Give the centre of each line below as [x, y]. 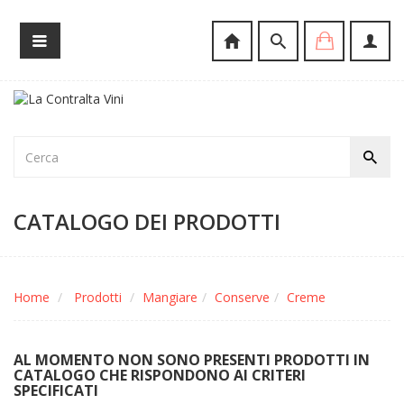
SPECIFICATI [56, 390]
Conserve [242, 297]
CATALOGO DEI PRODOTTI [147, 221]
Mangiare [170, 297]
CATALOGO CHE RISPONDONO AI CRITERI [160, 375]
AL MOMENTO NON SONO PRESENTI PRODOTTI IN [192, 360]
